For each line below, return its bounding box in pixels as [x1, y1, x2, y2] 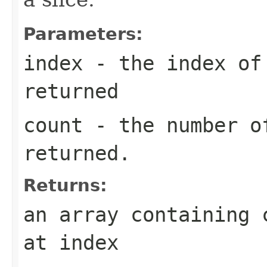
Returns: [23, 175, 107, 195]
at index [23, 230, 119, 254]
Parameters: [23, 23, 143, 44]
